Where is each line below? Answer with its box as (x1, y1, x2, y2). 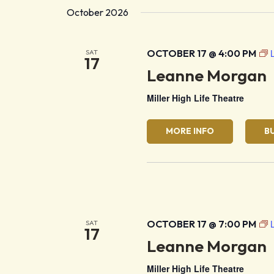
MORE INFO (165, 125, 214, 137)
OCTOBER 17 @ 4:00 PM (146, 46, 256, 59)
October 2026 (67, 6, 129, 18)
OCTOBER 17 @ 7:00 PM (146, 217, 256, 230)
